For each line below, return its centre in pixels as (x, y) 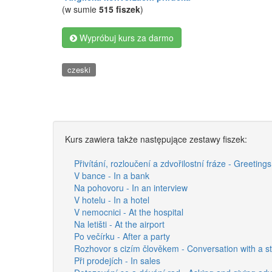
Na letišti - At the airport (119, 224)
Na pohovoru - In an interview (131, 187)
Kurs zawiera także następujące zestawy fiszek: (156, 139)
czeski (79, 70)
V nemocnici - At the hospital (129, 212)
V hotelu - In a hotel (112, 199)
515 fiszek (120, 9)
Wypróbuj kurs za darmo (125, 38)
